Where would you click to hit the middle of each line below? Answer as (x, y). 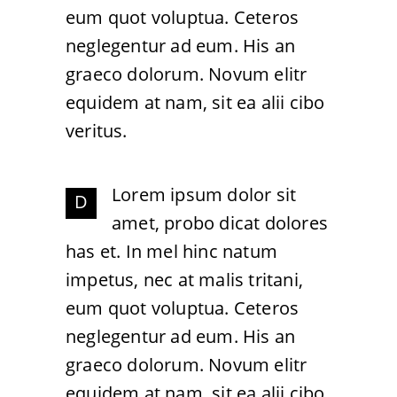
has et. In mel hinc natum (171, 251)
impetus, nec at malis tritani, (184, 280)
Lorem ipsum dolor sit (204, 195)
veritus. (97, 131)
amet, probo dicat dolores (220, 223)
